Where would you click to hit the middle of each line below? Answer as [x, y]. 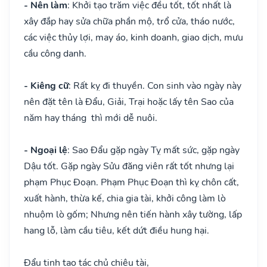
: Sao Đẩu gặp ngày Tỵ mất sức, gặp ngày [153, 150]
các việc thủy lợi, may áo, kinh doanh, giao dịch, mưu [133, 37]
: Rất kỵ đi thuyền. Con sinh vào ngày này [155, 86]
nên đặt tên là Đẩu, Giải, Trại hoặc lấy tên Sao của [129, 102]
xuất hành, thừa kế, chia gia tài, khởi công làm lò [125, 198]
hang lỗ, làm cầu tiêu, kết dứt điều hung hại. [117, 230]
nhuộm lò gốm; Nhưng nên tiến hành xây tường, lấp [133, 214]
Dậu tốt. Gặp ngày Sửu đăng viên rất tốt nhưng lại [129, 166]
